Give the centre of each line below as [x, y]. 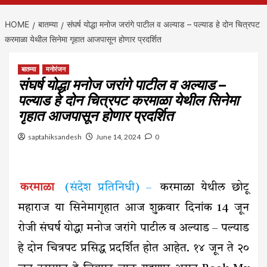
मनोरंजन [56, 69]
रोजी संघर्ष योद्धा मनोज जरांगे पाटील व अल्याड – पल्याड [133, 229]
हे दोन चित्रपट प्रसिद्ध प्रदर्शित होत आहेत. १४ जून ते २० [133, 249]
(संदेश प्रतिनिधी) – [105, 188]
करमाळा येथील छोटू [201, 188]
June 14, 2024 [118, 137]
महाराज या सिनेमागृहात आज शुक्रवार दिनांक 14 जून [133, 209]
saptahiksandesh [55, 137]
